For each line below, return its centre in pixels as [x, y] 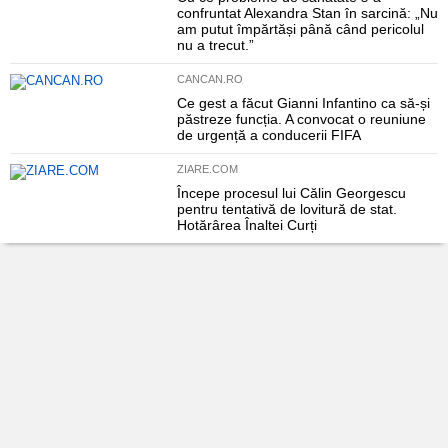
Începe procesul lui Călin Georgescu [291, 193]
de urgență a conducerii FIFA [268, 135]
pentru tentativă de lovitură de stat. [286, 209]
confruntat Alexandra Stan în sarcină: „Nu [307, 13]
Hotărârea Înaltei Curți [246, 225]
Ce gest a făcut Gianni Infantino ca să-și [303, 103]
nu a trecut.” [215, 45]
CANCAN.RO [209, 79]
